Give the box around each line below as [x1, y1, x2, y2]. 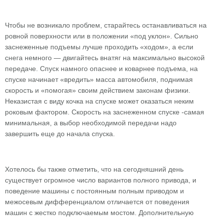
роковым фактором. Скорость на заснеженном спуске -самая [5, 108, 204, 116]
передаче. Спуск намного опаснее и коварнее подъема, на [5, 65, 198, 73]
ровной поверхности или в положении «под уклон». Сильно [5, 32, 198, 40]
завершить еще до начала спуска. [5, 130, 115, 138]
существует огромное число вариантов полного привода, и [5, 176, 196, 184]
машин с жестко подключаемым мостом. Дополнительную [5, 209, 194, 217]
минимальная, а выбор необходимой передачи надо [5, 119, 177, 127]
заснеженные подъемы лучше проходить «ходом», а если [5, 43, 193, 51]
